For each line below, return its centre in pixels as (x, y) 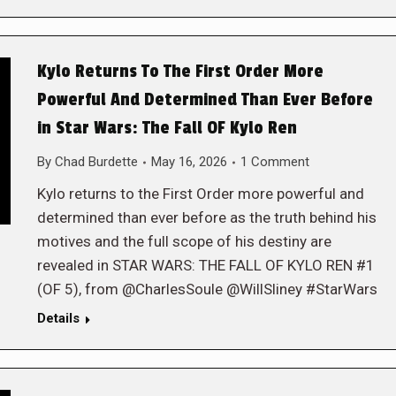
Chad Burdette (96, 162)
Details (58, 318)
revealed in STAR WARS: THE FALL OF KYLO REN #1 (206, 265)
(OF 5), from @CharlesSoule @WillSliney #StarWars (207, 289)
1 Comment (274, 162)
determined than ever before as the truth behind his (206, 217)
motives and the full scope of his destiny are (184, 241)
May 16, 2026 (189, 162)
